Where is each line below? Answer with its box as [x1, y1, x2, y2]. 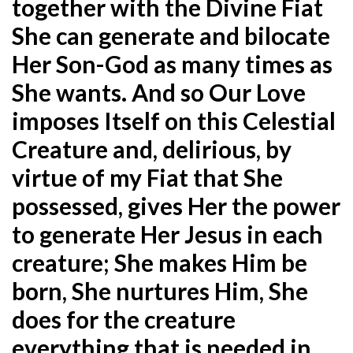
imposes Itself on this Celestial [12, 106, 336, 135]
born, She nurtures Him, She [12, 276, 308, 305]
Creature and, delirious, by [12, 134, 292, 163]
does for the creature [12, 304, 236, 333]
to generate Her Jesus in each [12, 219, 323, 248]
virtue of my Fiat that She [12, 162, 283, 191]
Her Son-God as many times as [12, 49, 333, 78]
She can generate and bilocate [12, 20, 330, 50]
